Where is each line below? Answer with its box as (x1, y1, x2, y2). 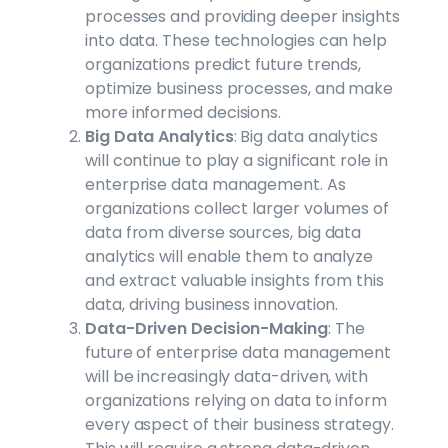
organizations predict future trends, (85, 52, 362, 76)
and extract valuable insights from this (85, 268, 384, 292)
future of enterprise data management (85, 340, 392, 364)
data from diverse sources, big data (85, 220, 362, 244)
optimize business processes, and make (85, 76, 394, 100)
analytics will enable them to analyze (85, 244, 374, 268)
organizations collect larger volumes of (85, 196, 389, 220)
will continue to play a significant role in (85, 148, 388, 172)
